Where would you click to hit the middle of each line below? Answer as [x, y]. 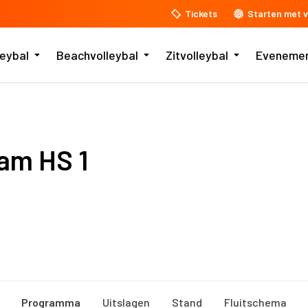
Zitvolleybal [197, 55]
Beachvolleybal [97, 55]
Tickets [201, 13]
